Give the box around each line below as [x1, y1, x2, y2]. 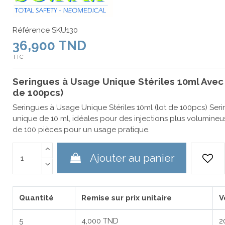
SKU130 [52, 25, 78, 35]
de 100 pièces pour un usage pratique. [13, 125, 150, 134]
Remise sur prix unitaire [81, 193, 172, 202]
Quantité [19, 193, 54, 202]
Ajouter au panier [90, 151, 175, 164]
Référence [13, 25, 50, 35]
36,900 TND [13, 38, 87, 54]
